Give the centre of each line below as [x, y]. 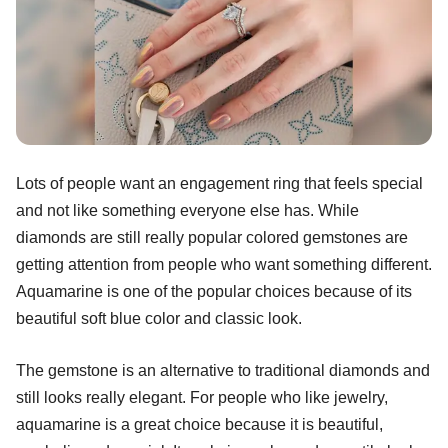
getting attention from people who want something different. [224, 264]
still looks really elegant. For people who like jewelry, [202, 397]
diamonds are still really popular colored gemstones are [212, 237]
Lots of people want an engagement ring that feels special [219, 183]
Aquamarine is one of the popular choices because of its [214, 291]
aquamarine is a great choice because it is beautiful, [199, 424]
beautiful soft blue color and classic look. [159, 318]
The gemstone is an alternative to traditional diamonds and [223, 370]
